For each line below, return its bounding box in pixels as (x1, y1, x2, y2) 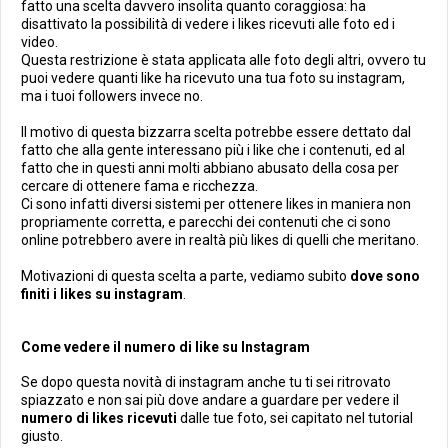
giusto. (21, 428, 63, 444)
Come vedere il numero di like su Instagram (21, 339, 310, 355)
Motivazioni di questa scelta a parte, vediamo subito (21, 268, 350, 284)
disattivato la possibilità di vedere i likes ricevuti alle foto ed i (21, 16, 395, 32)
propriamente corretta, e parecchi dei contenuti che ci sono (21, 214, 391, 230)
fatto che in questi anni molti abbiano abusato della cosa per (21, 160, 399, 176)
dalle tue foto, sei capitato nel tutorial (177, 410, 413, 426)
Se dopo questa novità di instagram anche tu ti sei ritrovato (21, 374, 391, 390)
